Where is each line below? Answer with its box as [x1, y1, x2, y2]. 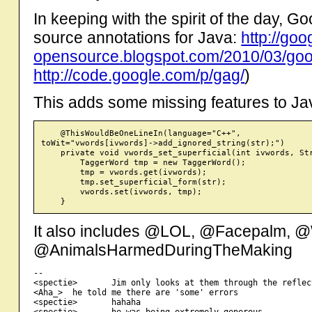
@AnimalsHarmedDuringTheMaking [33, 240, 293, 259]
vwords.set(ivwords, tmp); [41, 186, 203, 196]
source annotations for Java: [33, 28, 242, 47]
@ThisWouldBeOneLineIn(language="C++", [41, 127, 242, 138]
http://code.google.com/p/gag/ [33, 65, 245, 84]
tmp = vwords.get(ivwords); [41, 166, 208, 177]
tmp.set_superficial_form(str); [41, 176, 227, 187]
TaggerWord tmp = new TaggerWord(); [41, 157, 247, 167]
